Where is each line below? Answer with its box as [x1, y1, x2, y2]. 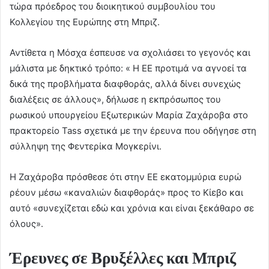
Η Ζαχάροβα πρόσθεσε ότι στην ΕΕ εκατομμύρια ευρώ [10, 171, 241, 183]
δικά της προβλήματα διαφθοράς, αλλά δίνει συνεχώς [10, 78, 241, 90]
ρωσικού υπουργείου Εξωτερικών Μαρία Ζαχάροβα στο [10, 109, 248, 121]
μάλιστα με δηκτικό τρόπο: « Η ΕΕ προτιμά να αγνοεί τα [10, 62, 247, 74]
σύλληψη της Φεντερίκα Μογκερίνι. [10, 141, 162, 153]
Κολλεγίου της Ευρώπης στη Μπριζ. [10, 16, 160, 28]
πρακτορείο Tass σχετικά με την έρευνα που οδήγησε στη [10, 125, 256, 137]
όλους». [10, 218, 43, 230]
